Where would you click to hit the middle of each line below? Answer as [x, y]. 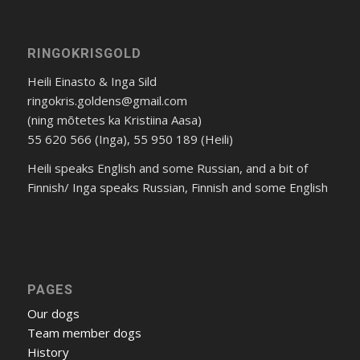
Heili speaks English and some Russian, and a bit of [167, 168]
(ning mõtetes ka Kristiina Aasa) [114, 119]
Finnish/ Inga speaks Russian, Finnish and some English [177, 188]
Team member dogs [84, 333]
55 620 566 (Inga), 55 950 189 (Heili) [130, 139]
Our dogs [53, 314]
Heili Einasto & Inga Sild [93, 81]
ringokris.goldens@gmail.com [107, 100]
